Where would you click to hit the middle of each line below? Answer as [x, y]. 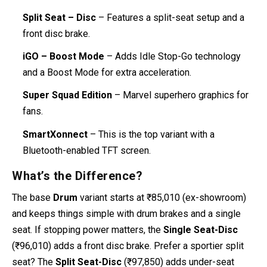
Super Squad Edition [68, 95]
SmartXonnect [55, 134]
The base [32, 197]
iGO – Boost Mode [64, 57]
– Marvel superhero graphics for [181, 95]
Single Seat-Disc [201, 229]
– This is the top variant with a [151, 134]
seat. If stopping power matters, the [88, 229]
